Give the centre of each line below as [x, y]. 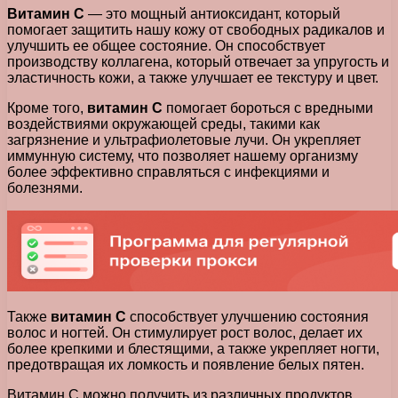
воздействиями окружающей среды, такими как [163, 124]
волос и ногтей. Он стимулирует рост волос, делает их [185, 333]
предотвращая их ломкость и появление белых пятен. [186, 365]
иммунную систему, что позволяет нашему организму [183, 156]
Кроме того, [47, 108]
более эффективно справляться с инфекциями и [168, 172]
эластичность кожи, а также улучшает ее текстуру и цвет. [193, 78]
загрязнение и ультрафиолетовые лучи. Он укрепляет [184, 140]
